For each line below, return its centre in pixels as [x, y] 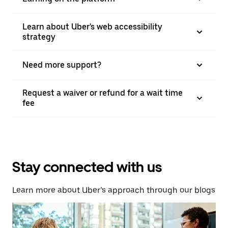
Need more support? [62, 65]
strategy [39, 37]
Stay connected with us [87, 167]
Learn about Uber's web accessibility [92, 27]
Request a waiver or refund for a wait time [103, 93]
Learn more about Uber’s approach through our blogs [114, 190]
